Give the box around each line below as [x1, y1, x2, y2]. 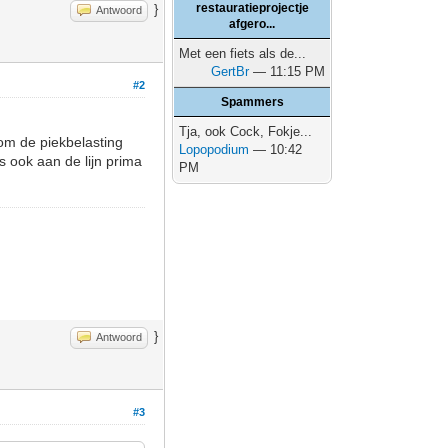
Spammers [220, 95, 284, 109]
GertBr [211, 64, 250, 79]
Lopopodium [179, 142, 250, 157]
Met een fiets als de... [179, 46, 307, 61]
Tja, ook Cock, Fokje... [179, 124, 313, 139]
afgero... [229, 17, 276, 31]
